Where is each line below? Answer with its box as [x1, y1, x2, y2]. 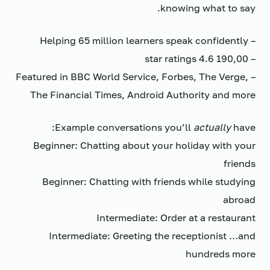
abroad [223, 193, 256, 206]
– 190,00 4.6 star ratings [248, 52, 256, 64]
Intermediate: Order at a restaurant [96, 212, 256, 224]
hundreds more [186, 248, 256, 260]
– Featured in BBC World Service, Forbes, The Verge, [16, 71, 248, 83]
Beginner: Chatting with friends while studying [42, 175, 256, 187]
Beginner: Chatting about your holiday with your [33, 139, 256, 151]
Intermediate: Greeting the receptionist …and [49, 230, 256, 242]
